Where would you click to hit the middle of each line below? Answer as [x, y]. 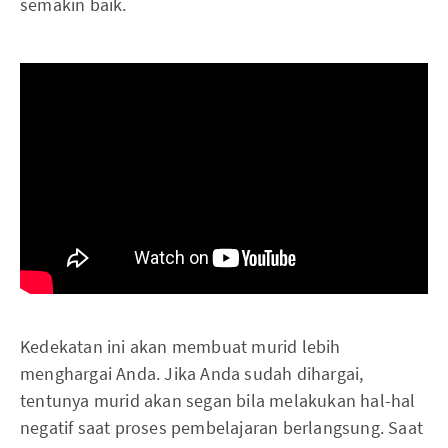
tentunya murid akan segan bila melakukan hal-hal [218, 401]
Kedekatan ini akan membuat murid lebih [180, 347]
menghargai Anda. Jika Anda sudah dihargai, [192, 374]
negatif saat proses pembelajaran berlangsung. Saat [222, 428]
